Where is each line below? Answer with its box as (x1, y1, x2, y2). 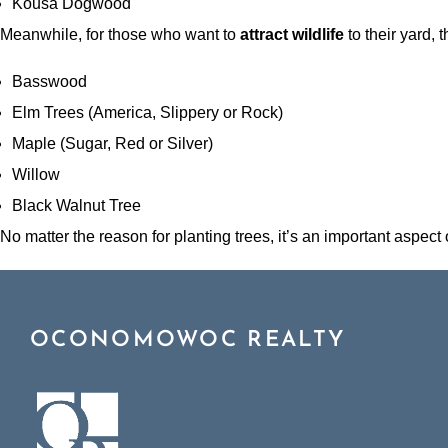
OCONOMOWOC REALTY (30, 329, 346, 353)
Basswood (12, 73, 87, 91)
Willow (12, 166, 64, 184)
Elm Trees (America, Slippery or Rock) (12, 104, 283, 122)
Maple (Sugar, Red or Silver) (12, 135, 213, 153)
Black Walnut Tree (12, 197, 141, 215)
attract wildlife (240, 26, 344, 44)
